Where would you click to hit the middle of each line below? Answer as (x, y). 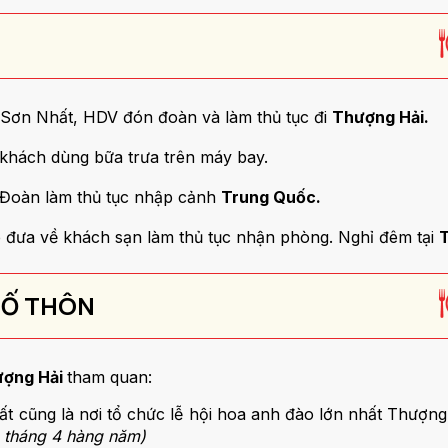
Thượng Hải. (380, 117)
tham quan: (112, 377)
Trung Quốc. (273, 197)
